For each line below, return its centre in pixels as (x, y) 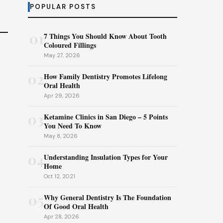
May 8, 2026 (61, 136)
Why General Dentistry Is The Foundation (108, 197)
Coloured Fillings (70, 45)
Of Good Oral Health (76, 206)
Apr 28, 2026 (61, 217)
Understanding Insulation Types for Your (106, 157)
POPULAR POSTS (63, 7)
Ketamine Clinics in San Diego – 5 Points (106, 117)
